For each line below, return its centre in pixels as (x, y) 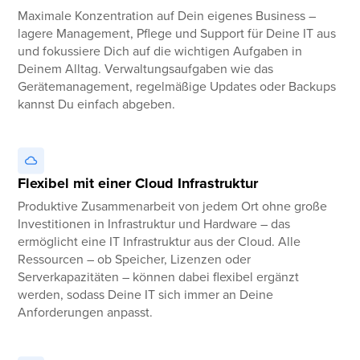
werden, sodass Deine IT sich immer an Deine (146, 295)
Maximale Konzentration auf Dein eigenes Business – (167, 15)
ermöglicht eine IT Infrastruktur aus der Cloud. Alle (160, 241)
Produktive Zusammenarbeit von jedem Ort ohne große (173, 206)
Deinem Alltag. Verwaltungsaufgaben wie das (146, 68)
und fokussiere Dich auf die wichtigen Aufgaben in (160, 50)
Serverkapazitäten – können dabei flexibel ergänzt (159, 277)
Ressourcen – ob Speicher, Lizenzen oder (135, 259)
